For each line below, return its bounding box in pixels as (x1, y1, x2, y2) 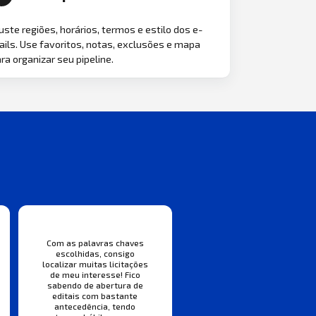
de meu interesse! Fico (49, 269, 140, 280)
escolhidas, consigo (55, 248, 135, 259)
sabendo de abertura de (47, 280, 143, 291)
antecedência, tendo (54, 301, 136, 312)
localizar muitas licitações (42, 259, 148, 269)
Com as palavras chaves (46, 238, 144, 248)
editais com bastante (52, 291, 138, 301)
